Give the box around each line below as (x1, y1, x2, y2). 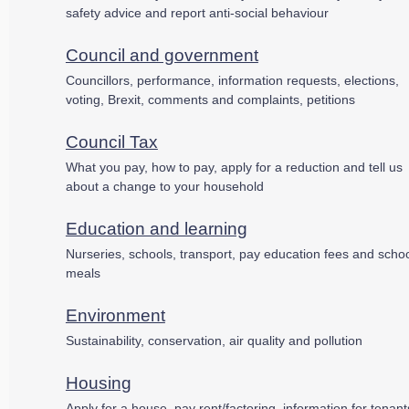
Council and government (65, 45, 258, 65)
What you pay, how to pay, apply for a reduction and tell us (65, 159, 403, 174)
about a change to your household (65, 178, 264, 194)
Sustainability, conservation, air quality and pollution (65, 332, 362, 348)
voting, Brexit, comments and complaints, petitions (65, 91, 355, 107)
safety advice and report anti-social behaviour (65, 5, 329, 20)
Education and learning (65, 218, 247, 238)
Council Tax (65, 131, 158, 152)
